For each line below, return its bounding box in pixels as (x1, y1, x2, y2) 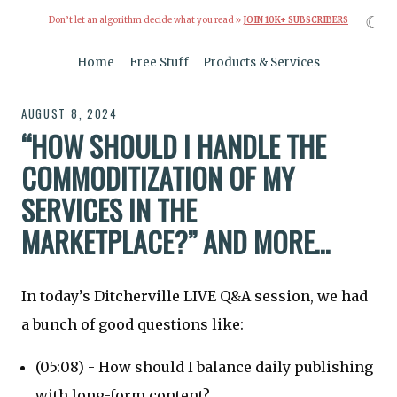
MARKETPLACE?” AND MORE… (21, 221, 331, 263)
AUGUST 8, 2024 (21, 104, 118, 122)
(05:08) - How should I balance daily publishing (35, 357, 373, 376)
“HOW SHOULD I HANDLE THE (21, 125, 326, 167)
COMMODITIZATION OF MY (21, 157, 294, 199)
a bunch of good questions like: (21, 315, 244, 333)
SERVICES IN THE (21, 189, 197, 231)
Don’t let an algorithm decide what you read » (49, 15, 243, 27)
